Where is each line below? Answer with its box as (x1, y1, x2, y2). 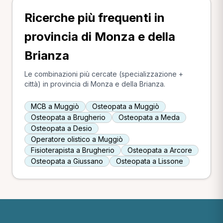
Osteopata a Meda (118, 113, 180, 121)
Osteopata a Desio (31, 124, 92, 132)
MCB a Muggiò (31, 102, 79, 111)
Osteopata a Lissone (116, 157, 183, 165)
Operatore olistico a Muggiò (31, 135, 123, 143)
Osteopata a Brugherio (31, 113, 106, 121)
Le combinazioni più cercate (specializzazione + (24, 70, 183, 78)
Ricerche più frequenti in (24, 10, 165, 25)
